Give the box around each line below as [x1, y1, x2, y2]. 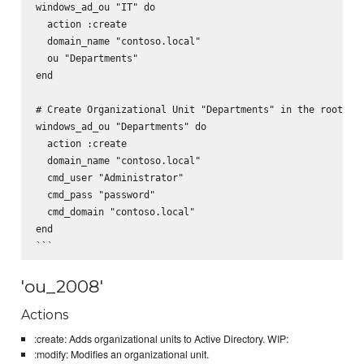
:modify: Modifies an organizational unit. [33, 346, 209, 362]
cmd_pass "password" [35, 188, 155, 201]
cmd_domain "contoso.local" [35, 205, 195, 218]
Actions [21, 307, 69, 323]
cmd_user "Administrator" [35, 171, 184, 184]
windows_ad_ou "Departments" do [35, 119, 206, 132]
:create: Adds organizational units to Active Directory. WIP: [33, 331, 288, 346]
